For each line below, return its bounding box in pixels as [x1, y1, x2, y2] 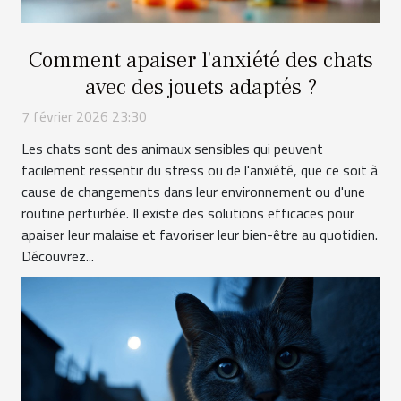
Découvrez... [21, 244, 94, 267]
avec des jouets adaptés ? [84, 72, 317, 101]
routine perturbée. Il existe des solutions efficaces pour [21, 201, 354, 224]
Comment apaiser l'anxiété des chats [28, 45, 373, 74]
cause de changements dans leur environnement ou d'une [21, 180, 365, 202]
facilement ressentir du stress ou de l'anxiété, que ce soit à [21, 158, 378, 181]
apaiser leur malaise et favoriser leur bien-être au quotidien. [21, 223, 378, 245]
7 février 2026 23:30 [21, 105, 147, 127]
